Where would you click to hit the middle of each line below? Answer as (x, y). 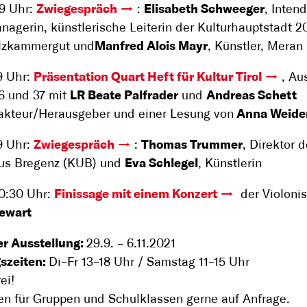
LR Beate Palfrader (124, 96)
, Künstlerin (230, 164)
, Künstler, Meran (255, 47)
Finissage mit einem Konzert (136, 195)
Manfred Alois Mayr (151, 47)
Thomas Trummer (192, 145)
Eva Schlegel (161, 164)
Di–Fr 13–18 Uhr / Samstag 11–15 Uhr (149, 262)
